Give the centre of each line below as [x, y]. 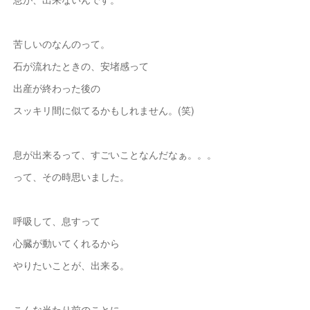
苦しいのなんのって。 [61, 44]
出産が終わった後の [56, 88]
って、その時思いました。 [71, 176]
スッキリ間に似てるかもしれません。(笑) [103, 110]
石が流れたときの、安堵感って [81, 66]
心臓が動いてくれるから [66, 243]
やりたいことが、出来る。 [71, 265]
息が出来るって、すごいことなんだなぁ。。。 [115, 154]
